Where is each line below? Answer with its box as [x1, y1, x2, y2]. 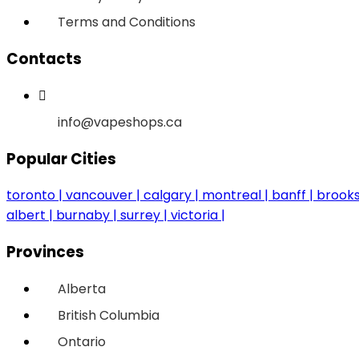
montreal [202, 186, 261, 205]
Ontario [58, 332, 106, 351]
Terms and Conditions [58, 13, 196, 32]
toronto [6, 186, 55, 205]
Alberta [58, 279, 106, 298]
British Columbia [58, 305, 159, 325]
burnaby [56, 206, 110, 225]
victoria [171, 206, 218, 225]
